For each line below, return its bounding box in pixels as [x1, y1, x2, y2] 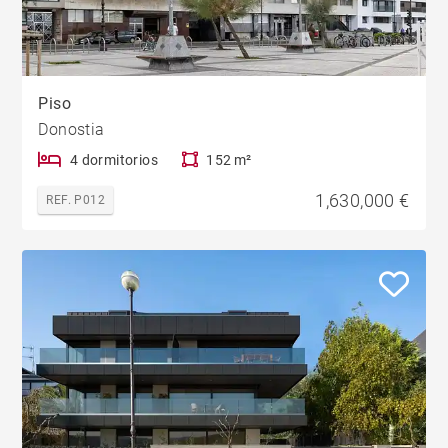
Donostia [38, 119, 105, 139]
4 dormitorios [69, 151, 159, 168]
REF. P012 [46, 192, 106, 207]
